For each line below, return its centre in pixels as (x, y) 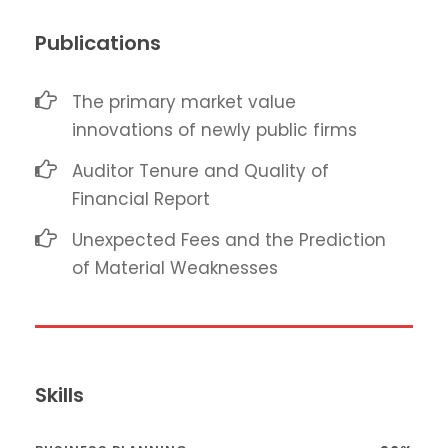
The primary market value (184, 101)
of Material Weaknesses (175, 267)
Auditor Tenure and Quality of (200, 170)
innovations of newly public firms (214, 129)
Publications (98, 42)
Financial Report (141, 198)
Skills (59, 394)
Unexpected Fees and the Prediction (229, 239)
